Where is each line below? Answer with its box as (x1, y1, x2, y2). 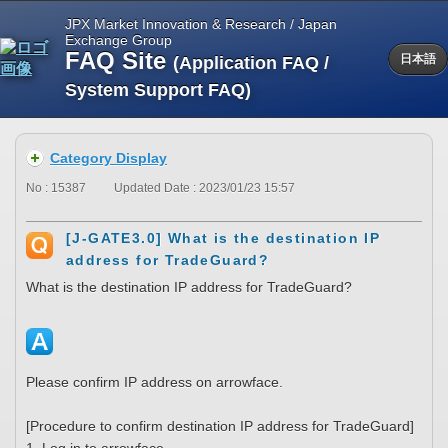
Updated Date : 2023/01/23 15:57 (114, 181, 295, 196)
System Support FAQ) (65, 79, 252, 100)
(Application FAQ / (173, 52, 330, 73)
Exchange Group (65, 32, 173, 48)
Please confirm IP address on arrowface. (26, 374, 287, 391)
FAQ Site (65, 48, 174, 74)
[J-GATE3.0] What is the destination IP (66, 230, 381, 247)
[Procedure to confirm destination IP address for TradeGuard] (26, 418, 414, 435)
